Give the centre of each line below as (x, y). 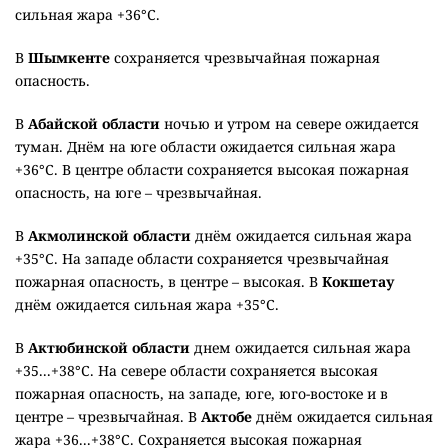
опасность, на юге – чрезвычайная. (138, 193)
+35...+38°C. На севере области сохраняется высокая (196, 371)
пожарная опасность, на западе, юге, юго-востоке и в (201, 394)
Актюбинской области (109, 348)
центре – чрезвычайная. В (106, 417)
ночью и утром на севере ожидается (289, 124)
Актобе (224, 417)
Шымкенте (69, 58)
